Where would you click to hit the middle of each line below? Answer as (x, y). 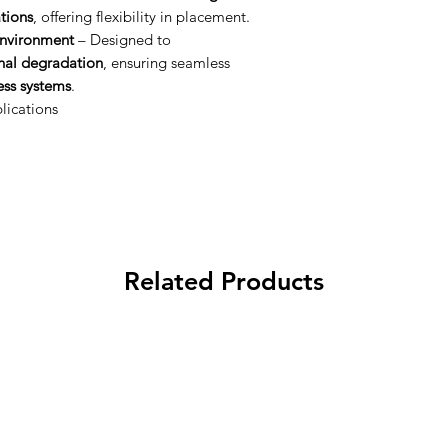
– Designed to (122, 39)
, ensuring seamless (166, 62)
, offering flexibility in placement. (141, 16)
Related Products (224, 281)
